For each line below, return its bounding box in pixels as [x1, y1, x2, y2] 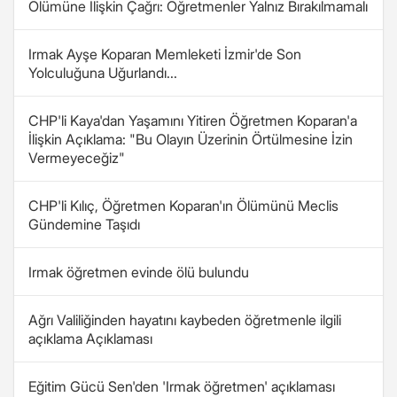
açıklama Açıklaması [28, 330, 152, 347]
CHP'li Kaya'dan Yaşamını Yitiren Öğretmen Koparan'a [28, 112, 357, 129]
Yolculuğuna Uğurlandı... [28, 64, 177, 82]
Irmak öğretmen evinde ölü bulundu [28, 263, 249, 281]
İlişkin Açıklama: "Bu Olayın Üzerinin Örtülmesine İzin [28, 130, 353, 148]
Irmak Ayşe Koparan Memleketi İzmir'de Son [28, 45, 301, 63]
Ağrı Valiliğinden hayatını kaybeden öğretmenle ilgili [28, 311, 341, 329]
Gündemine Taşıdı [28, 215, 140, 233]
